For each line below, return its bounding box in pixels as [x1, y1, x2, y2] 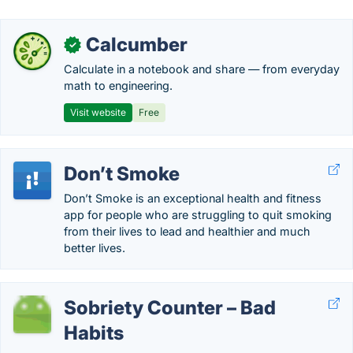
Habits [64, 321, 124, 344]
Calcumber [86, 33, 188, 56]
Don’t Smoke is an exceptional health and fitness [64, 191, 321, 205]
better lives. [64, 241, 125, 255]
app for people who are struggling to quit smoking [64, 208, 332, 221]
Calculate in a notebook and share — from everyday [64, 62, 340, 76]
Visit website [70, 106, 126, 118]
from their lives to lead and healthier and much [64, 225, 310, 238]
